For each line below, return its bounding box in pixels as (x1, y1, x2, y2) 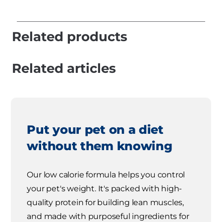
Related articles (12, 60, 116, 76)
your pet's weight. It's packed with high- (27, 184, 182, 194)
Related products (12, 28, 127, 45)
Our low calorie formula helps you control (27, 170, 185, 180)
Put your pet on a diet (27, 122, 164, 137)
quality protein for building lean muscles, (27, 198, 184, 208)
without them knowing (27, 139, 172, 154)
